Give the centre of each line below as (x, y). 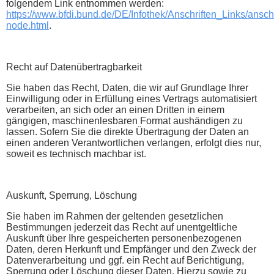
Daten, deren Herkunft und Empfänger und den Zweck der (131, 249)
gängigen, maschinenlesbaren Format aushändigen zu (124, 120)
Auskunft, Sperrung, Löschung (72, 195)
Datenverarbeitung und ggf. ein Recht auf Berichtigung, (125, 260)
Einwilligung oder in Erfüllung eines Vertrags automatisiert (131, 98)
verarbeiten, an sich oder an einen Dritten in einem (115, 109)
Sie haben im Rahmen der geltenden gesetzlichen (115, 216)
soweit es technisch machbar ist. (76, 154)
